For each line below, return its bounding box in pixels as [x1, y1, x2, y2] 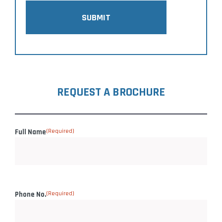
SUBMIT [82, 11, 111, 23]
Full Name [15, 127, 46, 137]
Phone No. [15, 189, 46, 199]
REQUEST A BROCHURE [57, 84, 165, 100]
